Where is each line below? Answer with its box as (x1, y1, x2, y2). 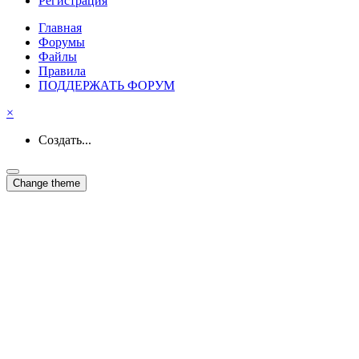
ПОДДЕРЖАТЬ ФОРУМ (38, 78, 175, 92)
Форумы (38, 34, 85, 49)
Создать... (38, 132, 91, 147)
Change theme (13, 176, 80, 189)
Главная (38, 20, 82, 34)
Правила (38, 63, 86, 78)
